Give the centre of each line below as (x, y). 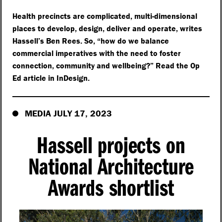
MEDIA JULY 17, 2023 (69, 113)
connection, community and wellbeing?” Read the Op (106, 65)
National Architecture (111, 166)
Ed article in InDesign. (51, 78)
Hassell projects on (111, 144)
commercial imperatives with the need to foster (97, 53)
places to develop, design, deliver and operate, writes (108, 28)
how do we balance (135, 40)
